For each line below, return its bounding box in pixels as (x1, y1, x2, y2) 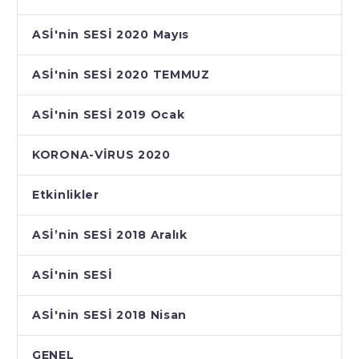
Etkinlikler (32, 188, 99, 203)
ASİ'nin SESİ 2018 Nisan (32, 308, 188, 323)
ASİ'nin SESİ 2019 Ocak (32, 107, 185, 123)
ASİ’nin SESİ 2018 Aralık (32, 228, 188, 243)
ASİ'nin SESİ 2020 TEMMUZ (32, 67, 210, 83)
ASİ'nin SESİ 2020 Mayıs (32, 27, 190, 42)
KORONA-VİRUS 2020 (32, 147, 171, 163)
